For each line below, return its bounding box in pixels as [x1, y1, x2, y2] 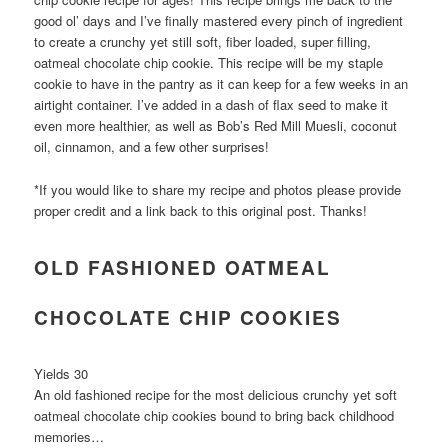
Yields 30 [34, 363, 89, 383]
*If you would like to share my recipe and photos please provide [34, 179, 402, 199]
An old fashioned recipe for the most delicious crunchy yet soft [34, 384, 398, 404]
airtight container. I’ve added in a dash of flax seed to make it [34, 95, 389, 115]
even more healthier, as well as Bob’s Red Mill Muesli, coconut [34, 116, 398, 136]
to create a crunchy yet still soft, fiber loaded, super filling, [34, 32, 372, 52]
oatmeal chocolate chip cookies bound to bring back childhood [34, 405, 395, 425]
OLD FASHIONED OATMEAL [34, 253, 331, 281]
